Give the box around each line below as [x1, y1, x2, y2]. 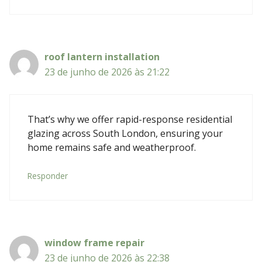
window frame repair [44, 236, 144, 249]
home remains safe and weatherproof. [27, 140, 196, 154]
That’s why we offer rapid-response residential [27, 112, 232, 126]
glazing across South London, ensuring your [27, 126, 223, 140]
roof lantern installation [44, 50, 160, 63]
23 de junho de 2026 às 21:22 [44, 65, 170, 78]
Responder [27, 170, 68, 181]
